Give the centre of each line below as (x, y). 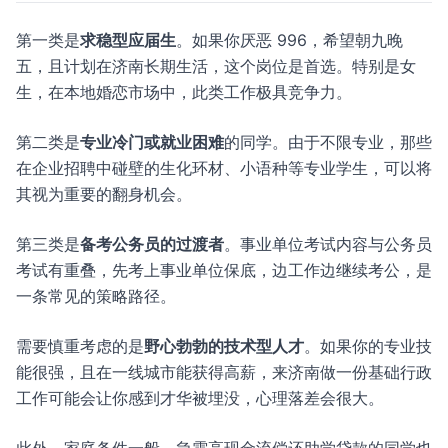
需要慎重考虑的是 (80, 346)
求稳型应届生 (128, 40)
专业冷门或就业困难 (152, 142)
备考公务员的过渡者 (152, 244)
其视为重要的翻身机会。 (104, 194)
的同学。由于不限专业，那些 (328, 142)
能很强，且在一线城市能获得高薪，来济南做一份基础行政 (224, 372)
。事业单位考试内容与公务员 (328, 244)
